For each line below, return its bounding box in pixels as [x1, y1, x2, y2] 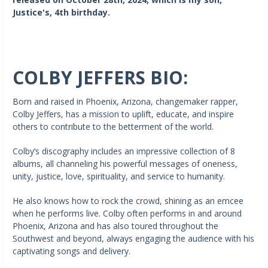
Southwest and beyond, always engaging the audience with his [13, 232, 254, 244]
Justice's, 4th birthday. [13, 6, 110, 18]
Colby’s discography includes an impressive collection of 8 [13, 145, 235, 157]
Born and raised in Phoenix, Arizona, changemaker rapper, [13, 95, 238, 107]
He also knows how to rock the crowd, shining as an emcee [13, 194, 243, 206]
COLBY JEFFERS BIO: [13, 65, 188, 90]
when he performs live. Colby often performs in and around [13, 207, 242, 219]
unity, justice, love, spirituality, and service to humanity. [13, 170, 225, 182]
